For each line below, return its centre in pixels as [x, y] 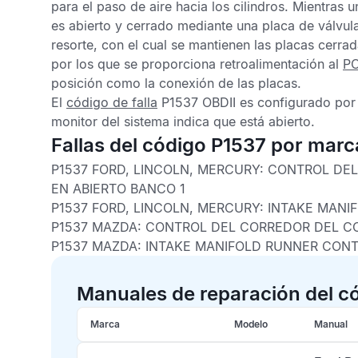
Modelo [251, 324]
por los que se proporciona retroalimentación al [197, 64]
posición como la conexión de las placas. [176, 83]
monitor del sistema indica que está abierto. [183, 121]
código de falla [112, 102]
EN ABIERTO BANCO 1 [118, 189]
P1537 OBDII [197, 102]
